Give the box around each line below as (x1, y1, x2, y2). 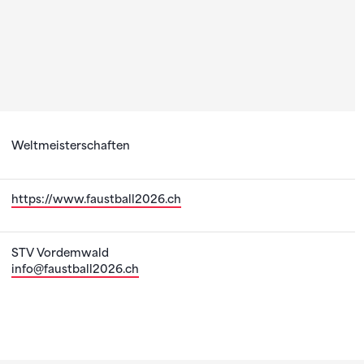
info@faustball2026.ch (11, 262, 140, 275)
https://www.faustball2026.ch (11, 192, 182, 206)
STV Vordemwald (11, 245, 110, 259)
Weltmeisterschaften (11, 139, 131, 153)
